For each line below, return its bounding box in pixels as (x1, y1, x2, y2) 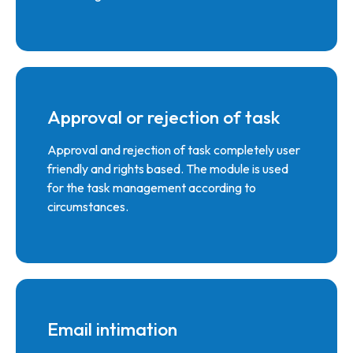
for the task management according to (47, 180, 256, 195)
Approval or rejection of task (47, 106, 280, 128)
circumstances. (47, 199, 128, 214)
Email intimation (47, 318, 177, 340)
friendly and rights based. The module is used (47, 161, 288, 176)
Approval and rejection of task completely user (47, 142, 300, 158)
